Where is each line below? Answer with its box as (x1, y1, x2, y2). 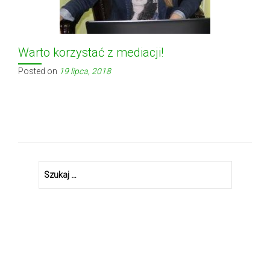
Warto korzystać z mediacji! (18, 45, 163, 60)
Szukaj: (38, 162, 66, 172)
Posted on (18, 66, 59, 76)
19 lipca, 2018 (59, 66, 111, 76)
